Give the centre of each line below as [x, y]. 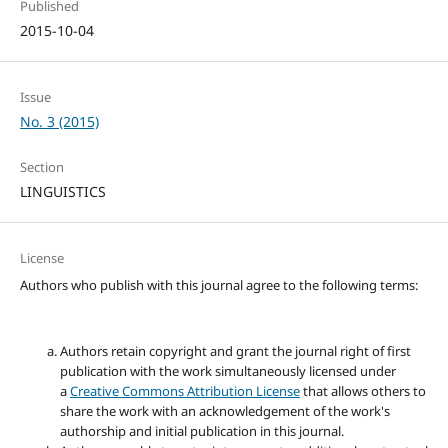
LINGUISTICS [62, 192]
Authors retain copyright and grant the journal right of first [235, 351]
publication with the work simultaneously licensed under [227, 371]
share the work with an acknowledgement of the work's [224, 411]
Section [41, 167]
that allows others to [362, 391]
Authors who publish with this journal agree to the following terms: [218, 285]
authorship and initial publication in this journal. [201, 431]
